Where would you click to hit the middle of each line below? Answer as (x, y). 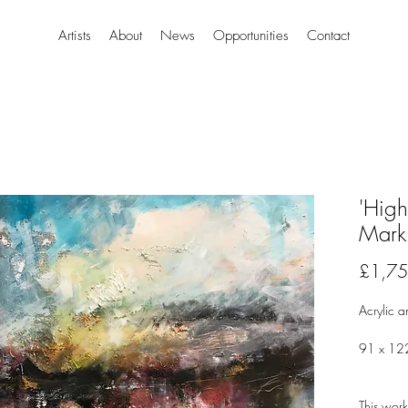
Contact (328, 36)
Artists (75, 36)
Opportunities (251, 36)
